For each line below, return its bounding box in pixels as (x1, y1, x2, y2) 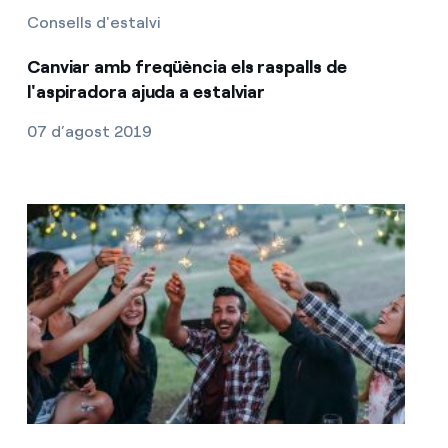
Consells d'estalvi (26, 13, 161, 33)
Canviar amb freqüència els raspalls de (26, 56, 347, 79)
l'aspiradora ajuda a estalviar (26, 81, 266, 104)
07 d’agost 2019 (26, 122, 152, 142)
